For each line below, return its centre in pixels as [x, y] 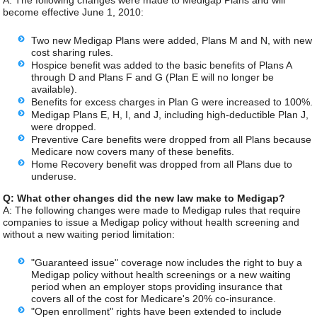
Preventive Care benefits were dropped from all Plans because [172, 139]
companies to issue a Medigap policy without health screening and [151, 223]
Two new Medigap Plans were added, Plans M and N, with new [172, 40]
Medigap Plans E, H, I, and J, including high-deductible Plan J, [170, 114]
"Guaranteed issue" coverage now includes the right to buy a [167, 262]
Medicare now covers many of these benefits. [133, 151]
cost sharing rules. [73, 52]
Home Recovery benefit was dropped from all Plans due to [162, 164]
